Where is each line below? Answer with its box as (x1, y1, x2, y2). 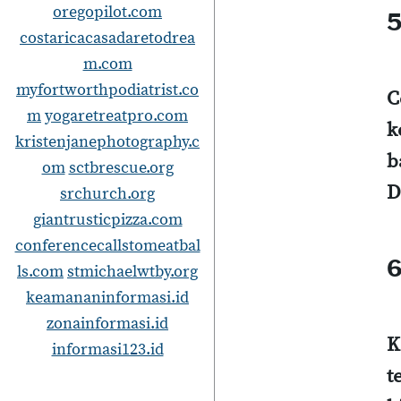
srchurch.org (60, 183, 155, 204)
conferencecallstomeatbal (14, 235, 200, 256)
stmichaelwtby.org (67, 261, 198, 282)
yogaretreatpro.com (45, 106, 188, 126)
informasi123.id (51, 339, 164, 360)
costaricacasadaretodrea (20, 28, 195, 48)
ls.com (17, 261, 64, 282)
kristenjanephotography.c (15, 132, 200, 152)
